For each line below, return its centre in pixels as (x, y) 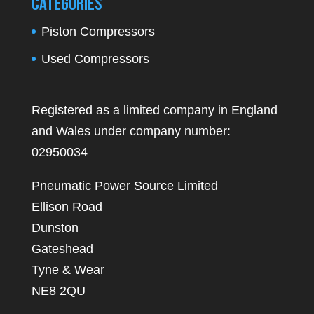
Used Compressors (95, 59)
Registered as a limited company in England (154, 110)
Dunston (55, 228)
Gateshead (62, 249)
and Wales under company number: (131, 131)
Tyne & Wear (68, 270)
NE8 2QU (58, 291)
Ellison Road (67, 207)
